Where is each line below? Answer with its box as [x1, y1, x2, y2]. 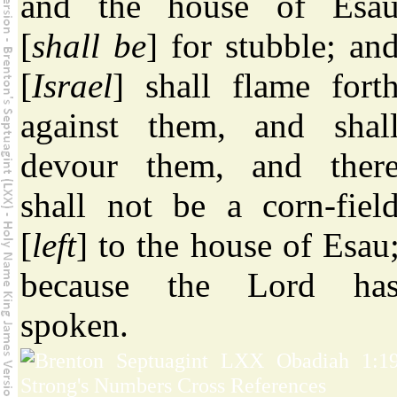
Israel [32, 66, 113, 105]
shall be [32, 27, 146, 66]
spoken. [20, 306, 128, 345]
